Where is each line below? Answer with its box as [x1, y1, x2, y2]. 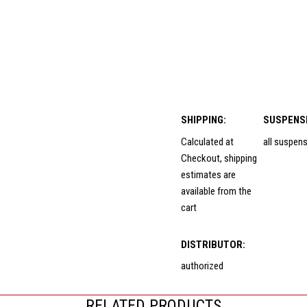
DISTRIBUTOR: [181, 238, 246, 251]
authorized [181, 260, 224, 273]
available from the [181, 184, 252, 197]
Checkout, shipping [181, 151, 258, 164]
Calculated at [181, 135, 234, 148]
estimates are [181, 168, 236, 181]
